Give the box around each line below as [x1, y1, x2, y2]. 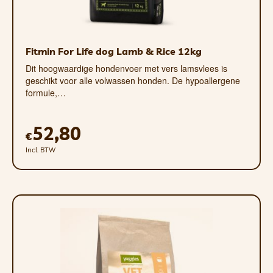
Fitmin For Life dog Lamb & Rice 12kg [26, 44, 202, 57]
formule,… [26, 86, 66, 99]
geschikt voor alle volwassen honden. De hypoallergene [26, 74, 240, 87]
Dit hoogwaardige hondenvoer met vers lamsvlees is [26, 62, 227, 74]
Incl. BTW [26, 144, 55, 154]
